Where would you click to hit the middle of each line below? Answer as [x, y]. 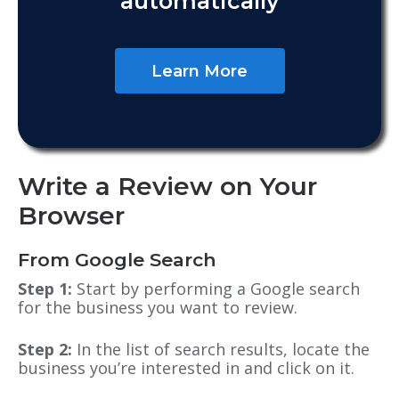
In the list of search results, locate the [223, 349]
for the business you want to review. [158, 307]
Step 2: [47, 349]
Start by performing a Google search [216, 288]
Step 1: [45, 288]
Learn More [199, 71]
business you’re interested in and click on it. [186, 367]
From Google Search [117, 259]
